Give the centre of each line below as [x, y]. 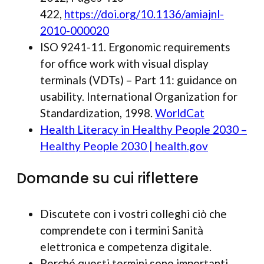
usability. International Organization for [139, 97]
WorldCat [180, 113]
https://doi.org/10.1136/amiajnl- [144, 14]
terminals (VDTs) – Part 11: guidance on [138, 80]
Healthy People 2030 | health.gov [124, 146]
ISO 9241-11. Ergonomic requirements [135, 47]
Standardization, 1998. [98, 113]
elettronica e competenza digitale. [126, 247]
